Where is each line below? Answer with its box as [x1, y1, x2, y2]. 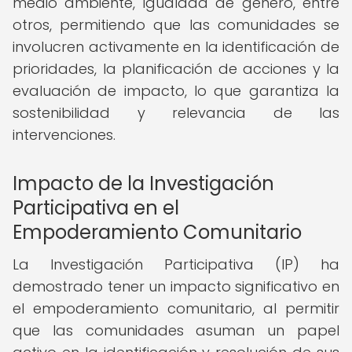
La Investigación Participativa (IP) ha [13, 255, 339, 274]
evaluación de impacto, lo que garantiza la [13, 81, 339, 101]
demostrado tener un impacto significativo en [13, 277, 339, 296]
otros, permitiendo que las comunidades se [13, 15, 339, 35]
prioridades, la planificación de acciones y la [13, 59, 339, 79]
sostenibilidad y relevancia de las [13, 103, 339, 123]
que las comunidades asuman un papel [13, 321, 339, 340]
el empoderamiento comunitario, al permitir [13, 299, 339, 318]
